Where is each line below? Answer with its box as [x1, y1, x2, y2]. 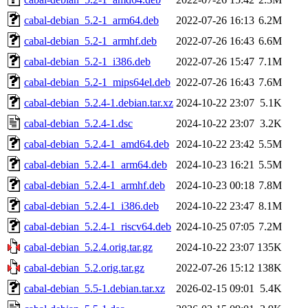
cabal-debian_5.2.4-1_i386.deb [24, 199, 159, 212]
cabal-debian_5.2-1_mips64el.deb [24, 76, 170, 88]
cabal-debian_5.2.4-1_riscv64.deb [24, 220, 171, 232]
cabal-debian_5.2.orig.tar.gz [24, 261, 144, 274]
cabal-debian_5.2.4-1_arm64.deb [24, 158, 167, 170]
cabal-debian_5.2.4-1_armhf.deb [24, 179, 165, 191]
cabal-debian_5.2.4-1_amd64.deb [24, 137, 169, 150]
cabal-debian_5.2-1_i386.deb [24, 55, 151, 67]
